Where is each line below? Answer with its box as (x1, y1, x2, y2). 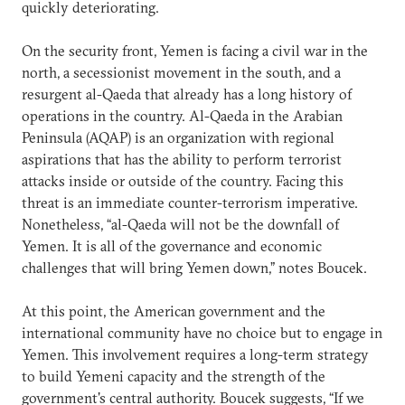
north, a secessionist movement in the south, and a (22, 63, 341, 81)
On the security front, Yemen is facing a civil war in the (22, 42, 368, 60)
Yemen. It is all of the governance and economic (22, 237, 322, 255)
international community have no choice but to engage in (22, 324, 382, 342)
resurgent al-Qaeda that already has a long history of (22, 85, 352, 103)
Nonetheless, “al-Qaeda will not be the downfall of (22, 215, 339, 233)
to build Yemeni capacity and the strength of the (22, 367, 325, 385)
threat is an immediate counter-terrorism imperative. (22, 193, 358, 212)
